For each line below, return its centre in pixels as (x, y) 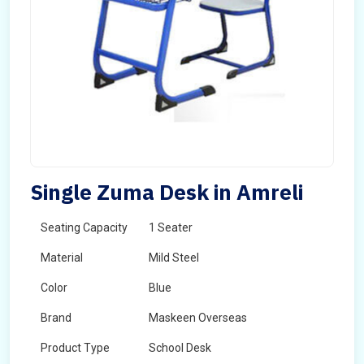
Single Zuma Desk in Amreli (167, 192)
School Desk (180, 348)
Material (62, 258)
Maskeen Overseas (198, 318)
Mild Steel (174, 258)
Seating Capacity (84, 227)
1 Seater (171, 227)
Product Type (75, 348)
